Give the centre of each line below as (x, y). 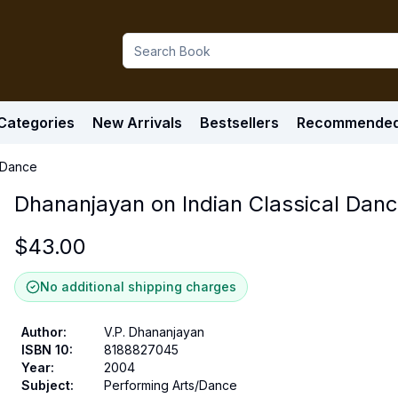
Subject (46, 385)
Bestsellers (239, 123)
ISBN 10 (45, 350)
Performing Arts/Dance (171, 385)
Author (42, 332)
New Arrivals (137, 123)
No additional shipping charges (138, 287)
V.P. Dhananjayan (154, 332)
